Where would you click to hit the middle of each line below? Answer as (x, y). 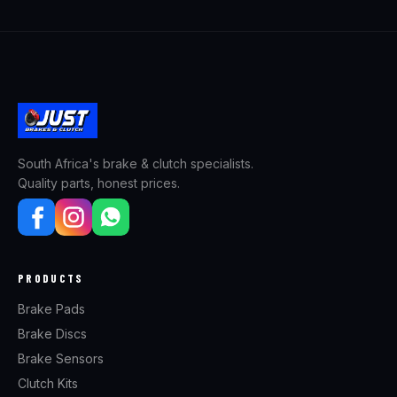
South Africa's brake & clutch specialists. (136, 163)
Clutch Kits (48, 383)
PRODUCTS (51, 278)
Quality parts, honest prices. (99, 183)
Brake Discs (52, 334)
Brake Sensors (61, 358)
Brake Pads (51, 309)
